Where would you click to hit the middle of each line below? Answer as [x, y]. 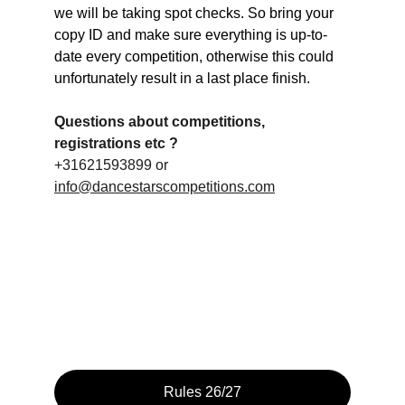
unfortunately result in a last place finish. [182, 79]
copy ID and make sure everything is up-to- [191, 35]
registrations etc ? [116, 144]
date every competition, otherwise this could [196, 57]
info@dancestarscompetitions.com [165, 187]
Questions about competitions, [161, 122]
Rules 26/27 [202, 392]
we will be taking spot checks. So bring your [196, 14]
